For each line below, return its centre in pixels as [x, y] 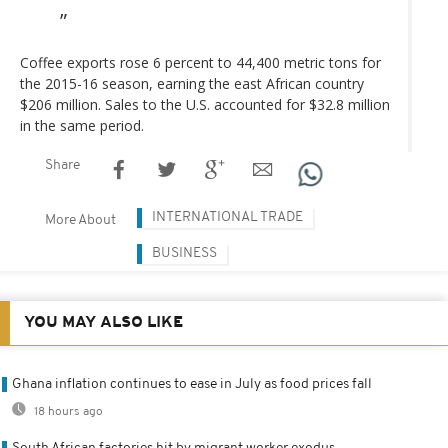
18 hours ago [67, 411]
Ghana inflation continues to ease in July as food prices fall [192, 384]
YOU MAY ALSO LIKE [103, 322]
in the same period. [82, 125]
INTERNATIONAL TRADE [227, 217]
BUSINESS [184, 253]
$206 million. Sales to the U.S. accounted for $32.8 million [205, 104]
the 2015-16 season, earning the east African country [192, 83]
